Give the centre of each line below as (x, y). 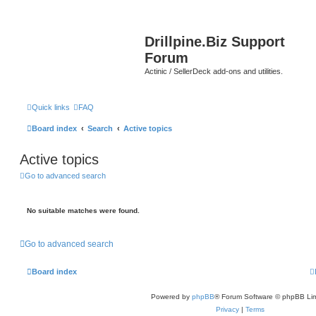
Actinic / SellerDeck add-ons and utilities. (214, 71)
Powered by (171, 297)
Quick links (51, 107)
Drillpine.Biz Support (215, 42)
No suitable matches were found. (83, 211)
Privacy (227, 309)
